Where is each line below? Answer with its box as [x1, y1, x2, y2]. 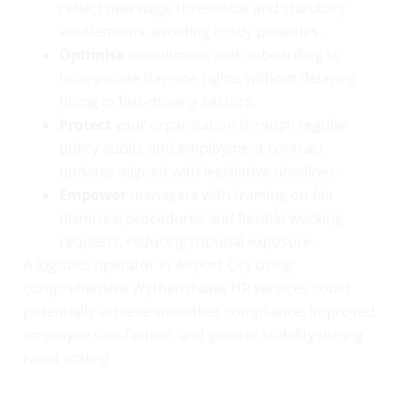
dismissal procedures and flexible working [59, 208, 343, 229]
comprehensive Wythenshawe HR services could [23, 278, 350, 299]
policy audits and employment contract [59, 138, 325, 159]
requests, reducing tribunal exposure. [59, 232, 315, 252]
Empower [59, 185, 127, 205]
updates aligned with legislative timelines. [59, 162, 339, 182]
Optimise [59, 45, 125, 66]
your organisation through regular [111, 115, 348, 135]
